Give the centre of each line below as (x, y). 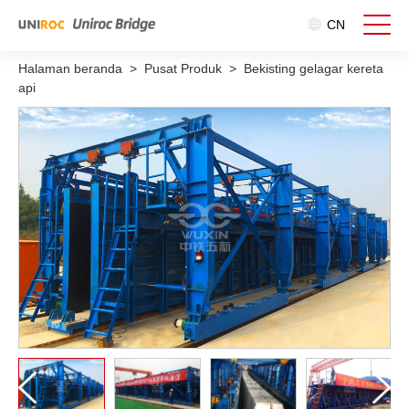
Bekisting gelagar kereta (314, 68)
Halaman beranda (70, 68)
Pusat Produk (183, 68)
